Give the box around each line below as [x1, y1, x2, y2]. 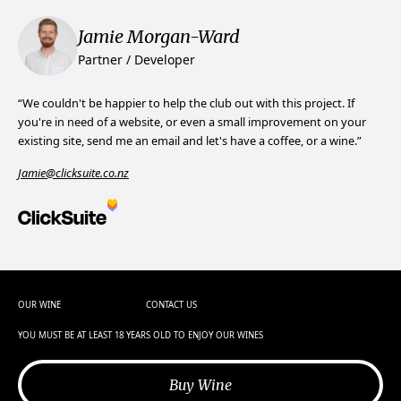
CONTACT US [145, 299, 197, 311]
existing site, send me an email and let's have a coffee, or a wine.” [18, 132, 362, 149]
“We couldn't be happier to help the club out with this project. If [18, 95, 354, 112]
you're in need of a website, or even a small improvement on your [18, 114, 366, 131]
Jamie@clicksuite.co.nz [18, 165, 129, 182]
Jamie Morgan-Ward [78, 25, 241, 48]
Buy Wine [169, 376, 232, 395]
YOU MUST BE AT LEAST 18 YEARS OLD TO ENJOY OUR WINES [18, 329, 264, 342]
